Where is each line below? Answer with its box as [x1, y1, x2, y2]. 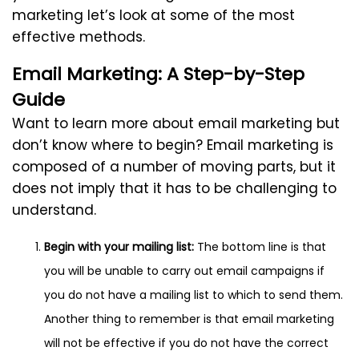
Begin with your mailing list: [44, 239, 194, 256]
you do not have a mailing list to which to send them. [44, 287, 343, 304]
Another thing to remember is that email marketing [44, 311, 334, 328]
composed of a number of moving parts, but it [12, 157, 336, 177]
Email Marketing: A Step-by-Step [12, 62, 305, 87]
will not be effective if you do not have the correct [44, 335, 329, 352]
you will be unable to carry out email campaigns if [44, 263, 325, 280]
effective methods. [12, 27, 145, 47]
